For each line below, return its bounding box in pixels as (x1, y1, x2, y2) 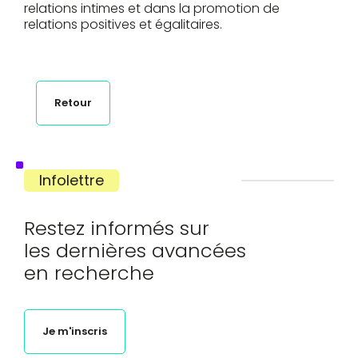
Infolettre (39, 169, 104, 190)
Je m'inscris (42, 323, 107, 339)
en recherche (24, 259, 154, 286)
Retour (54, 94, 92, 110)
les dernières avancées (24, 237, 246, 264)
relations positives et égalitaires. (24, 14, 222, 34)
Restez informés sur (24, 214, 209, 241)
